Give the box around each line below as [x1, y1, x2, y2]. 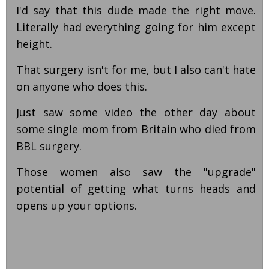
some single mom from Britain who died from [16, 122, 256, 136]
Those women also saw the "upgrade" [16, 165, 256, 179]
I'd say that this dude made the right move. [16, 3, 256, 17]
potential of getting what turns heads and [16, 181, 256, 196]
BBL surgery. [16, 139, 82, 153]
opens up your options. [16, 198, 137, 213]
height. [16, 37, 52, 51]
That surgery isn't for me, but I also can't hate [16, 62, 256, 77]
